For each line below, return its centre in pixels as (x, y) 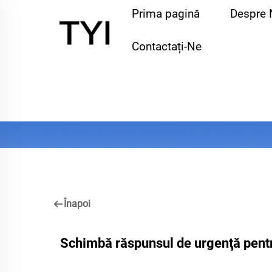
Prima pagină (165, 14)
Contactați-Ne (166, 46)
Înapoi (77, 203)
